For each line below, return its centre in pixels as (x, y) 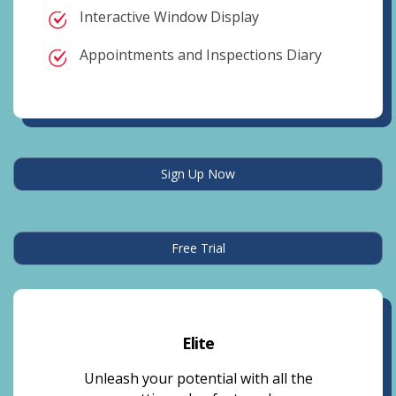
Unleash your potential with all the (198, 378)
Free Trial (198, 248)
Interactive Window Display (169, 17)
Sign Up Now (198, 174)
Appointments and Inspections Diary (201, 55)
